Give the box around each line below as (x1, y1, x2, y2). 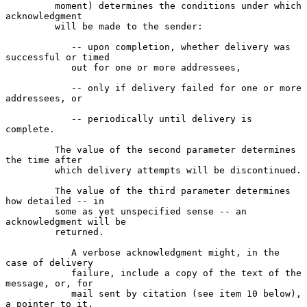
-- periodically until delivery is (5, 113, 71, 124)
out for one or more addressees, (5, 62, 71, 73)
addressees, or (5, 93, 82, 103)
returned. (5, 226, 55, 237)
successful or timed (5, 51, 110, 62)
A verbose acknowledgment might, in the (5, 247, 71, 258)
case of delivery (5, 257, 93, 268)
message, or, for (5, 278, 93, 288)
